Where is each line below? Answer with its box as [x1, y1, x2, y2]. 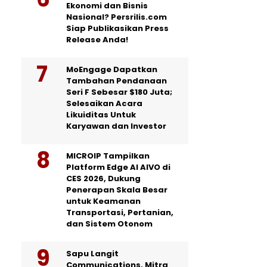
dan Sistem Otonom [66, 218, 153, 229]
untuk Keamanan [66, 195, 141, 207]
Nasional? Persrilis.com [66, 11, 167, 23]
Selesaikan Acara [66, 98, 142, 109]
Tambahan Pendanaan [66, 75, 167, 86]
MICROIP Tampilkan [66, 150, 150, 162]
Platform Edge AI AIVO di [66, 162, 170, 173]
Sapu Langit [66, 248, 119, 259]
